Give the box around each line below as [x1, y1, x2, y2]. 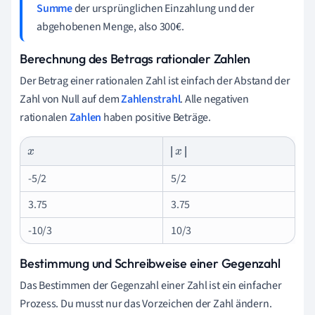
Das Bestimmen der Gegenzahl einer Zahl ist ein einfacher [20, 277, 282, 293]
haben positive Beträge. [101, 109, 211, 125]
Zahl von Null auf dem [20, 91, 122, 107]
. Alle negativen [180, 91, 249, 107]
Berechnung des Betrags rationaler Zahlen [20, 50, 251, 67]
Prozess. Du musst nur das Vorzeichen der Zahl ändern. [20, 295, 272, 311]
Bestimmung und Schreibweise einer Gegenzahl [20, 255, 281, 271]
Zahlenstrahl [121, 91, 181, 107]
